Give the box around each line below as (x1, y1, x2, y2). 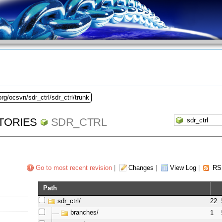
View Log (169, 164, 196, 172)
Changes (128, 164, 154, 172)
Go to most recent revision (35, 164, 112, 172)
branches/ (70, 209, 99, 217)
